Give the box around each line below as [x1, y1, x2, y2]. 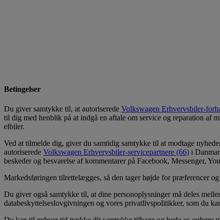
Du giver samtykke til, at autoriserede [4, 104, 121, 113]
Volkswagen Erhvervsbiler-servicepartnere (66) [43, 147, 189, 156]
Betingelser [4, 85, 41, 94]
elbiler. [4, 122, 27, 131]
